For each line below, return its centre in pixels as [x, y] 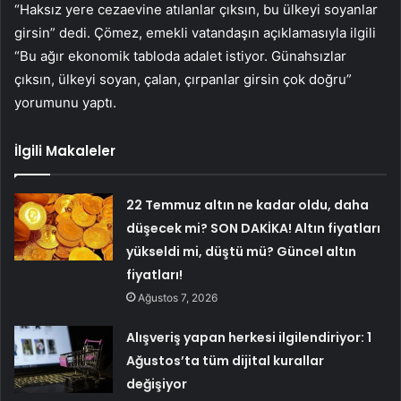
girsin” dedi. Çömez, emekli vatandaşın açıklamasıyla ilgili [195, 33]
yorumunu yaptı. [65, 103]
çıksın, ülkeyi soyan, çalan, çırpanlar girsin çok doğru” [183, 80]
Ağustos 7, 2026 [178, 298]
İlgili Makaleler [65, 151]
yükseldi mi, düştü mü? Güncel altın [242, 252]
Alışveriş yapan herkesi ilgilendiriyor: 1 [249, 338]
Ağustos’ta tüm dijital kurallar [226, 361]
